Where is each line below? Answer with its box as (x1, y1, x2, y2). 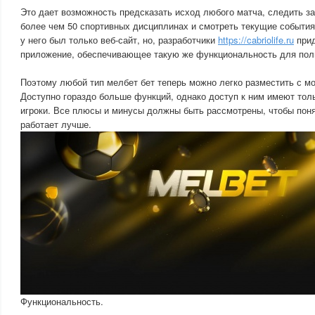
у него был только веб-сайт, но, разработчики (20, 33, 218, 46)
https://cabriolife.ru (218, 33, 294, 46)
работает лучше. (20, 117, 91, 131)
